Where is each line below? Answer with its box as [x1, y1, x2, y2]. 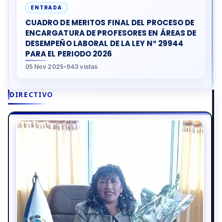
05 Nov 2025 [25, 62, 63, 70]
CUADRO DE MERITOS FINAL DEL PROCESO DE [25, 17, 195, 28]
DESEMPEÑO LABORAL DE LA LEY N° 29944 [25, 38, 184, 49]
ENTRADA [30, 4, 62, 10]
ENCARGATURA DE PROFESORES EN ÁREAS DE [25, 27, 197, 38]
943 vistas [66, 62, 98, 70]
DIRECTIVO [9, 90, 54, 100]
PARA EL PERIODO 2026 [25, 48, 112, 59]
